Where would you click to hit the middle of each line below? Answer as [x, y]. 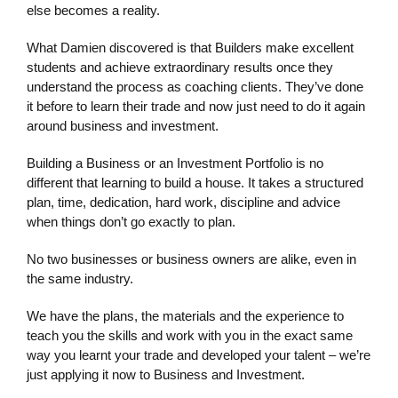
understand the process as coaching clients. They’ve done [195, 86]
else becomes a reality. [93, 10]
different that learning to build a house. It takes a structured [195, 182]
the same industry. [80, 278]
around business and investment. [123, 125]
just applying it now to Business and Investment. [166, 374]
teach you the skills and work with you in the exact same [190, 335]
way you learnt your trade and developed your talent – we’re [199, 354]
